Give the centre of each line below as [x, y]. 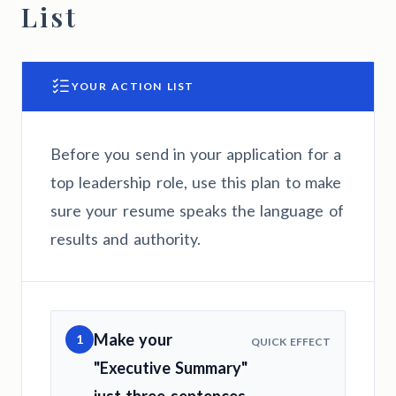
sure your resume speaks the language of [197, 210]
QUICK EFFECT [290, 341]
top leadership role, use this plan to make [196, 182]
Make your [133, 339]
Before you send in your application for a [196, 153]
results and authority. [126, 238]
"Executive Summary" [171, 367]
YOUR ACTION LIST [133, 86]
